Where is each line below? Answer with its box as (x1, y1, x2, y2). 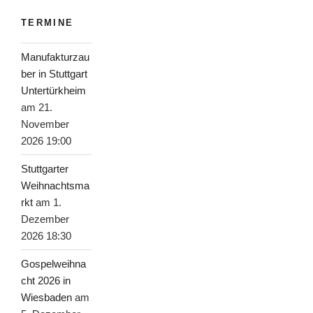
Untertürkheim (21, 84, 86, 96)
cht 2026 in (21, 274, 71, 286)
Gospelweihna (21, 257, 86, 270)
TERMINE (21, 17, 74, 28)
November (21, 117, 69, 130)
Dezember (21, 212, 69, 225)
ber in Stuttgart (21, 67, 87, 80)
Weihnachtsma (21, 179, 89, 191)
